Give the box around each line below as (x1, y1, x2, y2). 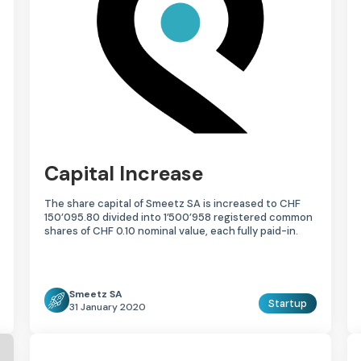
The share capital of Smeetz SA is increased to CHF (44, 196, 301, 210)
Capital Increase (44, 160, 204, 187)
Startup (268, 296, 307, 310)
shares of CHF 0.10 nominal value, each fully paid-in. (44, 223, 299, 238)
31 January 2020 (69, 300, 147, 313)
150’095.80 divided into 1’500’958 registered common (44, 210, 313, 224)
